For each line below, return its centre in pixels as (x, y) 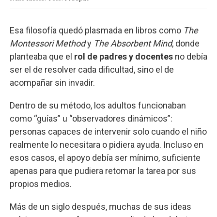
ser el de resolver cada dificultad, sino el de (92, 70)
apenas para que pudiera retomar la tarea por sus (103, 171)
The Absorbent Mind (133, 44)
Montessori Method (47, 44)
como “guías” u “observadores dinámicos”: (91, 119)
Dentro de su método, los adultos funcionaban (98, 106)
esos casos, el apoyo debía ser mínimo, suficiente (105, 158)
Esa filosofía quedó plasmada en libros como (96, 31)
